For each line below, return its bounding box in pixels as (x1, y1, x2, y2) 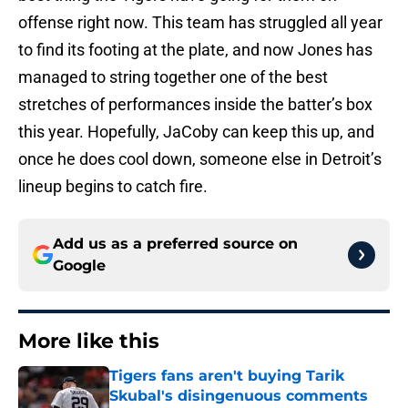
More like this (18, 329, 159, 354)
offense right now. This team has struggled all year (18, 13, 382, 33)
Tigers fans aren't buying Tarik (109, 367, 344, 385)
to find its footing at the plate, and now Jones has (18, 40, 372, 60)
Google (53, 257, 106, 275)
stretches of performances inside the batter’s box (18, 95, 372, 115)
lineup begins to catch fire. (18, 177, 208, 197)
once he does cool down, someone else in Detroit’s (18, 149, 382, 169)
